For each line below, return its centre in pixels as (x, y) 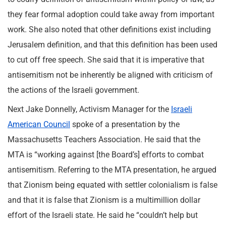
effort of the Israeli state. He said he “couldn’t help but (103, 215)
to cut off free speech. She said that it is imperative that (106, 60)
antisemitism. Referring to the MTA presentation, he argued (112, 170)
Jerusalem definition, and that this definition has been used (112, 45)
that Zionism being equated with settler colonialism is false (112, 185)
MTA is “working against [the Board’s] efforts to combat (106, 155)
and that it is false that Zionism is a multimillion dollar (104, 200)
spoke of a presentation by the (125, 124)
